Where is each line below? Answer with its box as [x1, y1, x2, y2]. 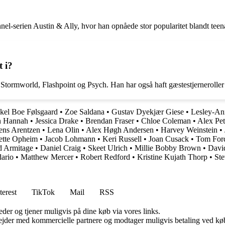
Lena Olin [47, 126, 79, 135]
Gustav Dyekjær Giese [111, 107, 184, 117]
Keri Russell [102, 135, 142, 144]
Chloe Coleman [141, 117, 191, 126]
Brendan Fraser [85, 117, 134, 126]
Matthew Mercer [21, 153, 73, 162]
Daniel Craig [40, 144, 81, 153]
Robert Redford [80, 153, 130, 162]
